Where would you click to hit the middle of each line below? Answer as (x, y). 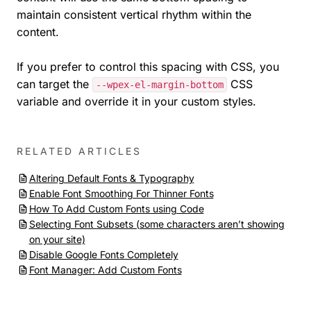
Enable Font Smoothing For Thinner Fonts (121, 194)
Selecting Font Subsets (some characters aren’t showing (157, 224)
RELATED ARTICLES (79, 151)
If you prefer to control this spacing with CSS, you (148, 67)
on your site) (57, 239)
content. (38, 32)
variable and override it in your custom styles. (136, 102)
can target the (54, 84)
